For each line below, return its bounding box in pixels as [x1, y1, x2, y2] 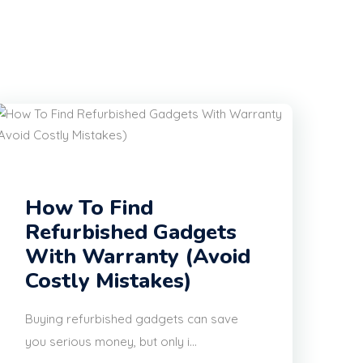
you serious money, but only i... [25, 334, 197, 350]
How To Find [25, 194, 153, 223]
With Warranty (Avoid [25, 242, 250, 271]
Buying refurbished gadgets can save [25, 311, 238, 327]
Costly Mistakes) [25, 267, 192, 296]
